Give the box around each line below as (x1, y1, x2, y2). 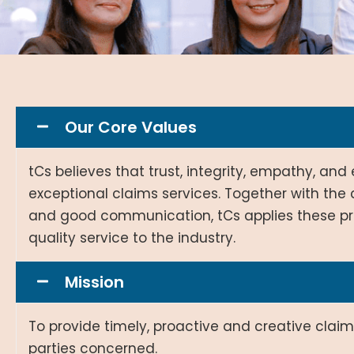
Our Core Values (65, 115, 197, 138)
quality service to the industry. (28, 228, 235, 247)
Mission (65, 270, 124, 293)
